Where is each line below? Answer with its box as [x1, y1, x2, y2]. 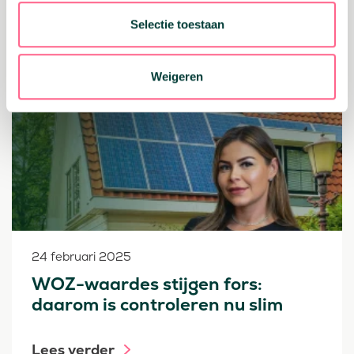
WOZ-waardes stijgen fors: [32, 273, 262, 296]
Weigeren [151, 69, 203, 83]
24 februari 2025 [32, 249, 131, 265]
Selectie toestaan [130, 17, 224, 32]
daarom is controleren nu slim [32, 293, 283, 317]
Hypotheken [137, 55, 192, 69]
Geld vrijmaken [41, 55, 110, 69]
